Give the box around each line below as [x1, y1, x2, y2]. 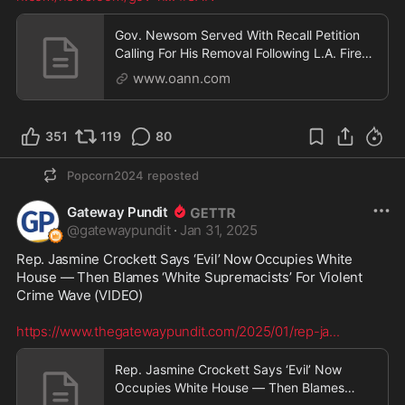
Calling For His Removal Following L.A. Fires [115, 45, 368, 61]
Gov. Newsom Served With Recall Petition [115, 27, 360, 42]
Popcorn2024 [67, 168, 144, 183]
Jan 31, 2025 [179, 221, 259, 239]
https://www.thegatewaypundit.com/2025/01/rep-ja [16, 323, 330, 340]
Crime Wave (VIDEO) [16, 287, 143, 304]
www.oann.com [133, 70, 231, 87]
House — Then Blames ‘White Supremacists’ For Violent [16, 268, 363, 286]
